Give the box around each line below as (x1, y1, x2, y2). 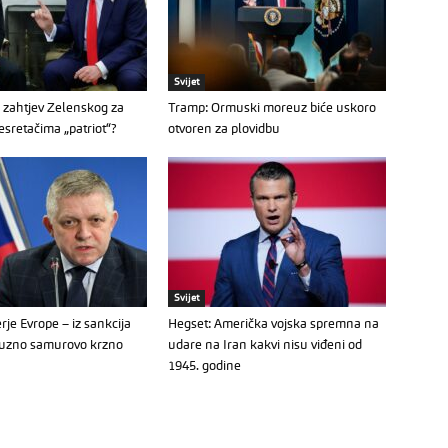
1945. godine (168, 360, 241, 373)
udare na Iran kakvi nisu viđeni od (168, 339, 362, 352)
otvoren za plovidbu (168, 123, 280, 136)
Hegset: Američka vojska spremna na (168, 318, 379, 331)
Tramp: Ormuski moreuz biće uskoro (168, 102, 376, 115)
